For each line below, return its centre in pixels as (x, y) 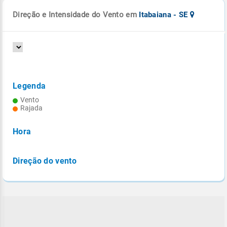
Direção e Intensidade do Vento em (76, 15)
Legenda (29, 86)
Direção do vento (45, 161)
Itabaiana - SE (164, 15)
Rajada (31, 108)
